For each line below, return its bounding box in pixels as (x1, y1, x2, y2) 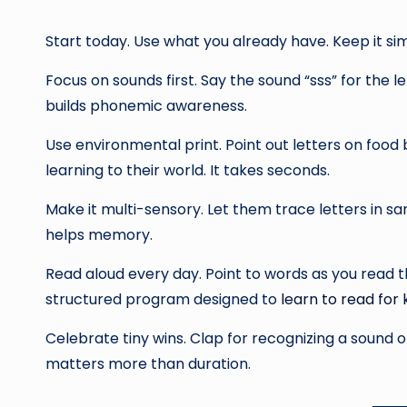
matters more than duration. (45, 353, 251, 374)
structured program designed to (45, 289, 281, 310)
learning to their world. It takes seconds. (45, 160, 330, 181)
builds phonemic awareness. (45, 95, 247, 116)
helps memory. (45, 224, 153, 245)
